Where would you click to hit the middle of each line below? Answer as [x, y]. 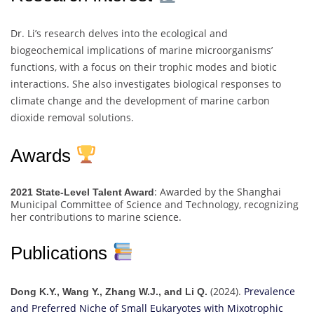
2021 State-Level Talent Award [82, 192]
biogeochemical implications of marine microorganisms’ [142, 50]
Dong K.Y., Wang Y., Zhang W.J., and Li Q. [109, 291]
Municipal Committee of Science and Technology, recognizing [155, 204]
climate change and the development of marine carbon [140, 100]
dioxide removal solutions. [72, 117]
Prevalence [269, 291]
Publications [61, 253]
